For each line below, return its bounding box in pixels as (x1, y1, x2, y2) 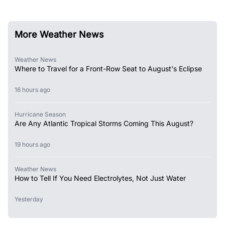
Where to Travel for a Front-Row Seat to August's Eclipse (15, 64, 202, 73)
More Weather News (15, 29, 104, 40)
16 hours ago (17, 85, 50, 93)
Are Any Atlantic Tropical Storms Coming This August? (15, 119, 193, 128)
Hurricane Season (15, 110, 66, 118)
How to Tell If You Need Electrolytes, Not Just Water (15, 173, 186, 182)
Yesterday (18, 195, 43, 203)
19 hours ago (17, 140, 50, 148)
